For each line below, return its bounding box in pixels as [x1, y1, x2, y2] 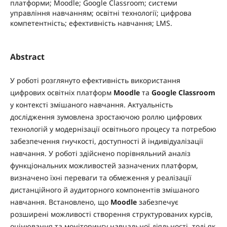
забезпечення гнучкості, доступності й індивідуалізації [10, 136, 203, 146]
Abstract [10, 51, 45, 62]
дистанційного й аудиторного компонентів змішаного [10, 184, 199, 195]
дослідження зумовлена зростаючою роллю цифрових [10, 111, 202, 122]
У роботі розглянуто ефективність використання [10, 75, 180, 85]
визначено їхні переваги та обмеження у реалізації [10, 172, 192, 182]
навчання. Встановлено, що [10, 197, 110, 207]
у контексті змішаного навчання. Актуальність [10, 99, 173, 109]
